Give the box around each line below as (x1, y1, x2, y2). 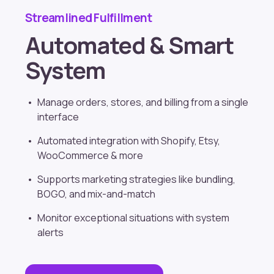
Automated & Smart (25, 29, 234, 61)
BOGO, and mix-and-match (37, 187, 155, 201)
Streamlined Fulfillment (25, 10, 152, 26)
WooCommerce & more (37, 149, 143, 163)
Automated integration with (37, 134, 161, 148)
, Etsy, (194, 134, 220, 148)
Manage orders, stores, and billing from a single (37, 95, 248, 109)
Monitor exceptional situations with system (37, 211, 229, 225)
